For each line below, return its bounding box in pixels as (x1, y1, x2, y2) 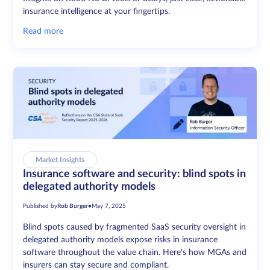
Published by (23, 202, 58, 209)
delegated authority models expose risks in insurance (23, 235, 218, 244)
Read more (23, 27, 64, 36)
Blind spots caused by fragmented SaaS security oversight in (23, 222, 246, 231)
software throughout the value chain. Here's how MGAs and (23, 248, 247, 257)
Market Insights (36, 155, 85, 163)
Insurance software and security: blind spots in (23, 168, 246, 180)
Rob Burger (57, 202, 89, 209)
